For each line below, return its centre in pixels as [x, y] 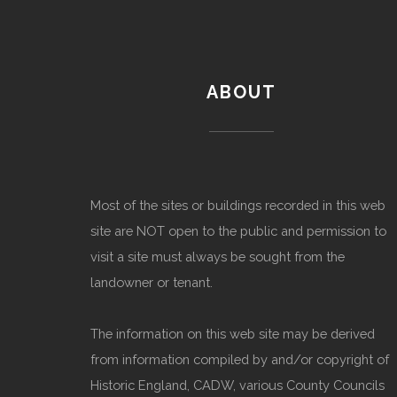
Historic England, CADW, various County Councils [237, 385]
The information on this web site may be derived [233, 334]
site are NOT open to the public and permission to [238, 230]
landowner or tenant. [152, 282]
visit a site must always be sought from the [218, 256]
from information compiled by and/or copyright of [240, 360]
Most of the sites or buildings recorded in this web [238, 205]
